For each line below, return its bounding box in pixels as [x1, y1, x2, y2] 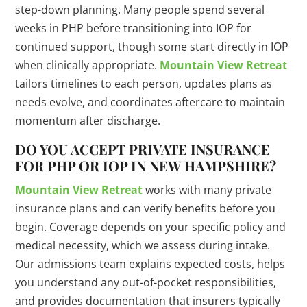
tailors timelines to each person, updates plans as [15, 76, 273, 92]
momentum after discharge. [15, 113, 161, 129]
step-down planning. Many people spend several [15, 2, 265, 18]
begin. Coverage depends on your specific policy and [15, 219, 286, 235]
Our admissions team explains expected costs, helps [15, 256, 286, 272]
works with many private [143, 182, 272, 198]
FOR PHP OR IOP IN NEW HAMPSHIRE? [15, 156, 277, 175]
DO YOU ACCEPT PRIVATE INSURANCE [15, 140, 271, 159]
